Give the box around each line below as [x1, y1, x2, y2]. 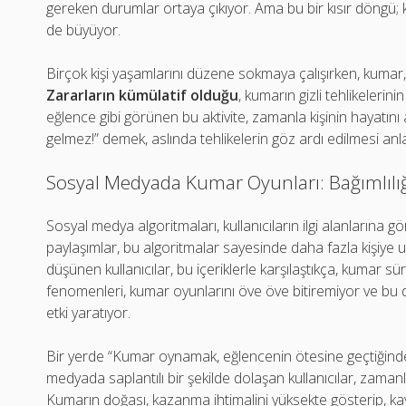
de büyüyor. [46, 20, 121, 40]
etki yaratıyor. [46, 303, 131, 323]
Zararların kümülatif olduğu [46, 85, 239, 105]
